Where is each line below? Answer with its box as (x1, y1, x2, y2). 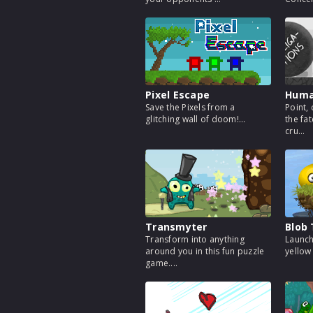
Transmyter (145, 220, 208, 233)
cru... (285, 125, 305, 137)
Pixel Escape (145, 88, 210, 101)
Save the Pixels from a (145, 101, 235, 113)
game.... (145, 257, 177, 269)
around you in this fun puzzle (145, 245, 265, 257)
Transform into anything (145, 233, 245, 245)
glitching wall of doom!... (145, 113, 246, 125)
